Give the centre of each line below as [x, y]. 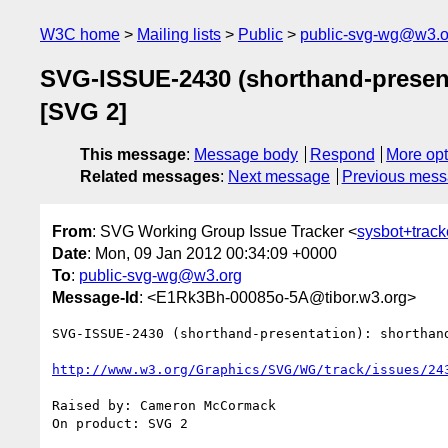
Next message [279, 177]
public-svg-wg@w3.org [160, 275]
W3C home [80, 34]
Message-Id [95, 297]
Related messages [150, 177]
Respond [342, 155]
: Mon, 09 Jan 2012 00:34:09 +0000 [212, 253]
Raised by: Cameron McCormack [164, 405]
